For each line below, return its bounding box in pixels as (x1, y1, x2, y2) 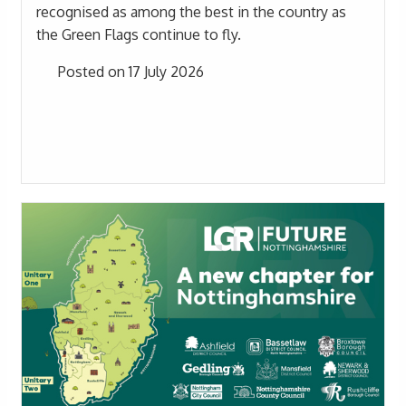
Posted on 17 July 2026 (54, 62, 204, 81)
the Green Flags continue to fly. (36, 24, 241, 43)
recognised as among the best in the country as (36, 2, 346, 21)
